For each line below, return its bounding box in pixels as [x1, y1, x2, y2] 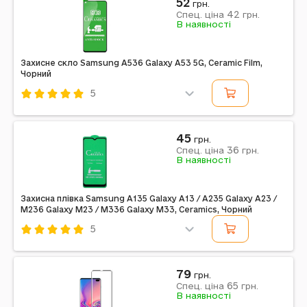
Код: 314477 [21, 107, 80, 118]
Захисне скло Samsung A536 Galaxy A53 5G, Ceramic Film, [21, 58, 262, 67]
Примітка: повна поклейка [21, 282, 149, 293]
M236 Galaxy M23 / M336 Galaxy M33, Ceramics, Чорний [21, 205, 252, 214]
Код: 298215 [21, 243, 79, 254]
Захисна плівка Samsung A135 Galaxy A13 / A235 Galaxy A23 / [21, 194, 277, 203]
